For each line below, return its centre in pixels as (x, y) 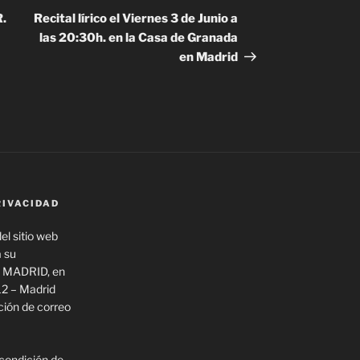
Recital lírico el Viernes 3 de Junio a (136, 19)
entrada (262, 15)
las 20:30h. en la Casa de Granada (139, 38)
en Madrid (209, 57)
